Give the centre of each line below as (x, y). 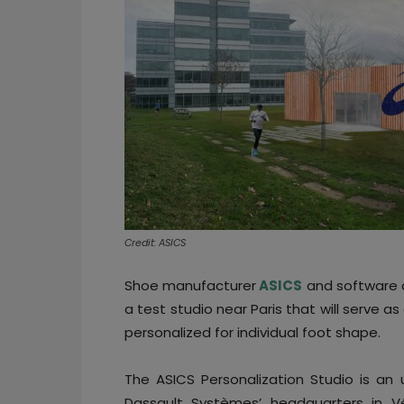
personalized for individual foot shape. (252, 332)
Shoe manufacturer (191, 285)
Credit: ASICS (155, 242)
